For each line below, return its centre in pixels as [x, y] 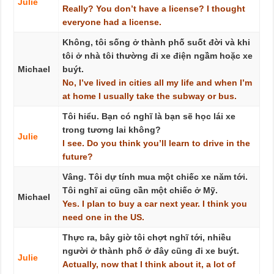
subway [188, 96]
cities [140, 83]
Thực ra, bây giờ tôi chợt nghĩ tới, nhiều [146, 237]
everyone [81, 22]
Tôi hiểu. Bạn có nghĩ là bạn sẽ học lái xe [149, 116]
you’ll [154, 143]
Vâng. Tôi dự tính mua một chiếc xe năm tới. [155, 177]
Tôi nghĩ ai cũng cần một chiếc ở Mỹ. [140, 190]
